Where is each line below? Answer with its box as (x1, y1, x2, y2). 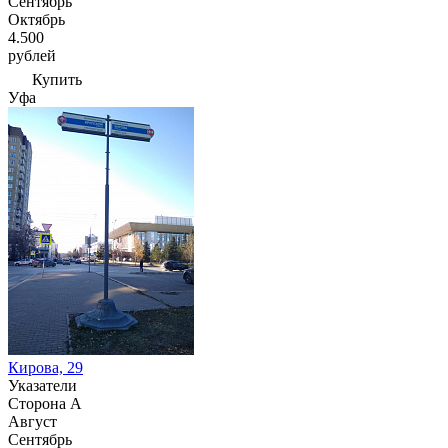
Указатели (8, 377, 77, 394)
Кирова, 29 (8, 359, 83, 376)
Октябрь (8, 11, 65, 28)
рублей (8, 47, 56, 64)
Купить (32, 71, 82, 88)
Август (8, 413, 57, 430)
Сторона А (8, 395, 82, 412)
